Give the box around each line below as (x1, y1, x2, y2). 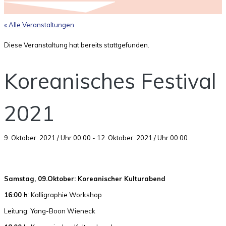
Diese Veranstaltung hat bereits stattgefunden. (4, 40, 149, 49)
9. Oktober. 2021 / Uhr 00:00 (4, 133, 91, 142)
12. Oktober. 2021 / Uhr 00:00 (97, 133, 188, 142)
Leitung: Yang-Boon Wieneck (4, 206, 95, 215)
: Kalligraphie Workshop (28, 190, 102, 199)
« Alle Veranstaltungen (4, 20, 74, 29)
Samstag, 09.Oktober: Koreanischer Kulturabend (4, 174, 165, 183)
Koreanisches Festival (4, 67, 216, 94)
